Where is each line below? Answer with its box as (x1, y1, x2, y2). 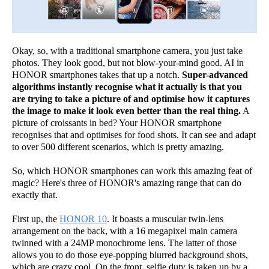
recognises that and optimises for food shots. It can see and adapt (12, 129, 256, 140)
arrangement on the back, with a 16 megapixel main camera (12, 225, 237, 236)
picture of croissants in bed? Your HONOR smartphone (12, 117, 222, 128)
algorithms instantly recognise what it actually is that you (12, 81, 242, 92)
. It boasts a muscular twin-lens (107, 213, 223, 224)
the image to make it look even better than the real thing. (12, 105, 241, 116)
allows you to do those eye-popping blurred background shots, (12, 249, 248, 260)
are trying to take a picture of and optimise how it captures (12, 93, 250, 104)
